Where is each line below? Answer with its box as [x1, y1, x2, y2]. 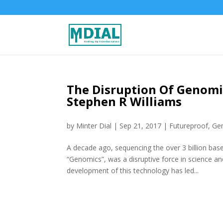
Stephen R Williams [67, 93, 182, 110]
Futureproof [169, 121, 209, 130]
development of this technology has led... [67, 166, 199, 175]
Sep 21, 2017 [119, 121, 162, 130]
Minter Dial [76, 121, 112, 130]
